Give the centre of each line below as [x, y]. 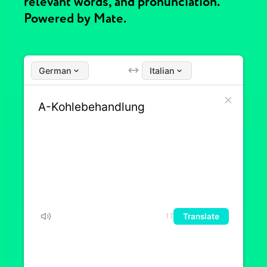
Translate [201, 216]
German [55, 70]
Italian [162, 70]
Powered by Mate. [75, 18]
